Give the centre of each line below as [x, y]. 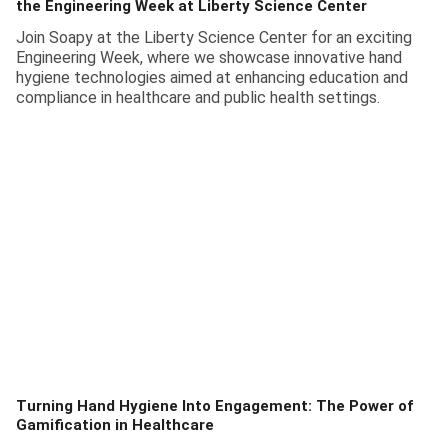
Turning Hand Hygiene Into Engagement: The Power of [214, 406]
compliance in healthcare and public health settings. [198, 97]
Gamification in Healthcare [115, 425]
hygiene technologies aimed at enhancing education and [212, 77]
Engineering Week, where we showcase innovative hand [209, 57]
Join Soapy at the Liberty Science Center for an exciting [214, 37]
